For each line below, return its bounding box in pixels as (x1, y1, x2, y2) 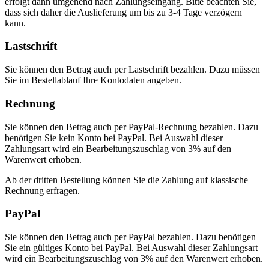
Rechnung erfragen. (5, 185, 80, 196)
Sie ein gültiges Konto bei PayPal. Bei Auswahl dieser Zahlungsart (5, 243, 258, 253)
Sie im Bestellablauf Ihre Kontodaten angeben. (5, 75, 181, 86)
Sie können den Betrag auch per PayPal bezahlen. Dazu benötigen (5, 232, 256, 242)
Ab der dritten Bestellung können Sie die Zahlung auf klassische (5, 174, 248, 185)
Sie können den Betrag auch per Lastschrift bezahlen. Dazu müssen (5, 64, 260, 75)
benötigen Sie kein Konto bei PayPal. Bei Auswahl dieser (5, 132, 223, 143)
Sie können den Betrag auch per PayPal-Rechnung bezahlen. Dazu (5, 121, 258, 132)
